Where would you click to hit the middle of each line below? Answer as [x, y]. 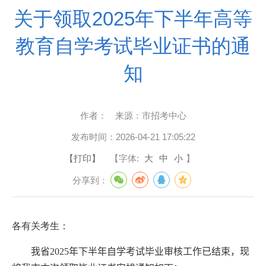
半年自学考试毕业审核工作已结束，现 [169, 251]
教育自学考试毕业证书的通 [133, 46]
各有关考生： [40, 226]
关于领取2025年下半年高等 [133, 18]
